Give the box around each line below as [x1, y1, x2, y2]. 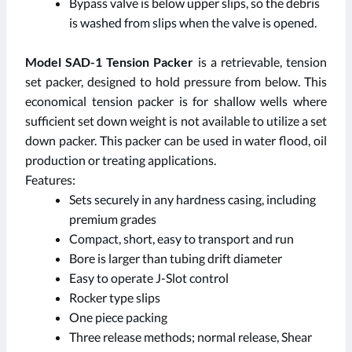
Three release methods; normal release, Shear [69, 329, 312, 345]
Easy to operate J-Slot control [69, 270, 229, 286]
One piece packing [69, 310, 167, 325]
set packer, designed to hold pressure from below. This [25, 74, 327, 90]
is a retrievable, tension [193, 54, 328, 70]
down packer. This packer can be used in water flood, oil [25, 133, 327, 148]
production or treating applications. [25, 152, 216, 168]
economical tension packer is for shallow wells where [25, 93, 327, 109]
